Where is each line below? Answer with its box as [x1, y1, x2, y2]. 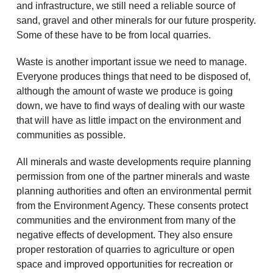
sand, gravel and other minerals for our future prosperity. [16, 15, 256, 26]
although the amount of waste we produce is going [16, 85, 233, 96]
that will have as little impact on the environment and [16, 115, 241, 126]
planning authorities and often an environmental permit [16, 185, 251, 196]
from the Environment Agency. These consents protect [16, 200, 248, 211]
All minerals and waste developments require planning [16, 156, 251, 167]
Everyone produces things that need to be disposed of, [16, 71, 250, 82]
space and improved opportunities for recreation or [16, 258, 233, 269]
